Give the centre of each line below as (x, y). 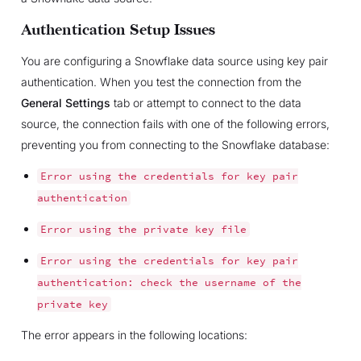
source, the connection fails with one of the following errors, (175, 123)
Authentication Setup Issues (118, 30)
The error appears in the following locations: (134, 334)
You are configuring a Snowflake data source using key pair (174, 60)
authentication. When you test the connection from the (161, 81)
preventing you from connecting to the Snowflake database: (175, 144)
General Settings (65, 102)
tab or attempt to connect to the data (205, 102)
